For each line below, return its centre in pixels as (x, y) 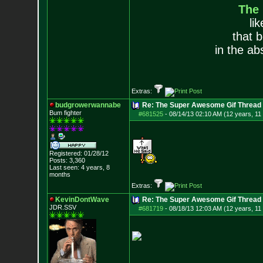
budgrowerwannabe (88, 105)
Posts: (58, 160)
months (60, 174)
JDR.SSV (63, 207)
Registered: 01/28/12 (79, 153)
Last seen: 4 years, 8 (79, 167)
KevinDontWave (82, 200)
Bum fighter (65, 113)
